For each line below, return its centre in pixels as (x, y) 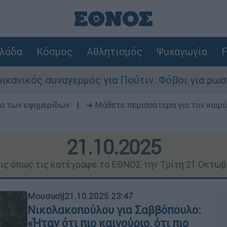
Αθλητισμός (114, 51)
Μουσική (45, 196)
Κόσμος (54, 51)
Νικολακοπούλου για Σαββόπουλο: (114, 210)
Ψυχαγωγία (182, 51)
